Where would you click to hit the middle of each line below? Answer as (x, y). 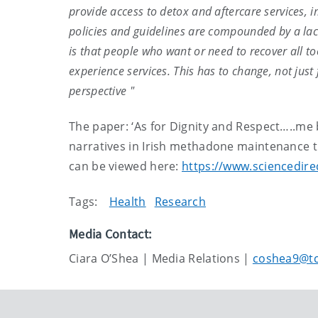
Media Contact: (110, 234)
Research (180, 202)
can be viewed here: (126, 166)
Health (127, 202)
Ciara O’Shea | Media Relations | (161, 258)
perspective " (102, 91)
